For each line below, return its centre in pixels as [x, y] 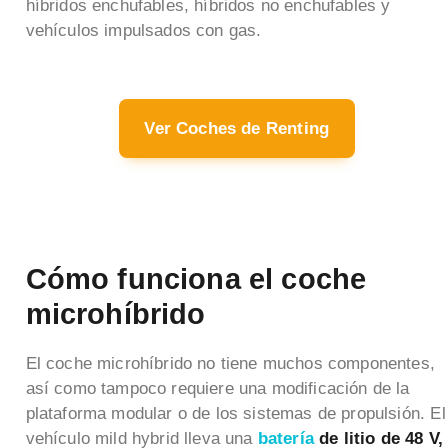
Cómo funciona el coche [196, 279]
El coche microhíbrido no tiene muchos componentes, [230, 363]
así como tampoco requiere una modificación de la [217, 388]
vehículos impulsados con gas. [143, 31]
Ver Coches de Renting [237, 128]
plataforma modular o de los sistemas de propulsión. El [235, 413]
